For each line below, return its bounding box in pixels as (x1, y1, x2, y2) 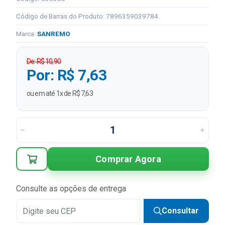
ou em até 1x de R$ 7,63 (27, 89, 93, 97)
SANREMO (37, 30, 70, 38)
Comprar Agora (95, 153, 161, 164)
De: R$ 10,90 (27, 57, 61, 65)
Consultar (162, 206, 199, 215)
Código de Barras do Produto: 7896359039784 (16, 12, 158, 20)
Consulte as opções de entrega (16, 184, 126, 193)
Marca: (16, 30, 37, 38)
